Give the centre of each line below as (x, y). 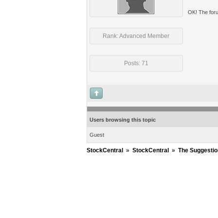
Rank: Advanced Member (136, 36)
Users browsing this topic (122, 120)
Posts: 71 (136, 63)
